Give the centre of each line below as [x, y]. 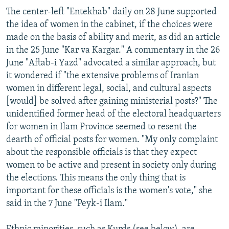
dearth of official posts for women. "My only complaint [112, 140]
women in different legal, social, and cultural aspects [109, 88]
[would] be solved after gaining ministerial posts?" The [112, 101]
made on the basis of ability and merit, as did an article [113, 37]
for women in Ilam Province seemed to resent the [101, 127]
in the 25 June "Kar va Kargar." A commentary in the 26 [113, 50]
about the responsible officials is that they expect [101, 152]
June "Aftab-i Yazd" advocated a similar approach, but [111, 63]
